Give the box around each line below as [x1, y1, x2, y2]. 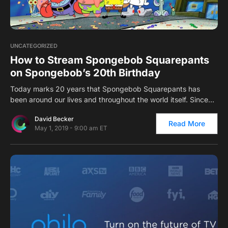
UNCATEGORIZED [10, 42, 58, 49]
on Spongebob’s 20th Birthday [10, 66, 160, 79]
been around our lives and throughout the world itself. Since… [10, 95, 214, 104]
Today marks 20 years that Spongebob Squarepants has [10, 84, 200, 93]
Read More [168, 119, 205, 128]
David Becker [35, 115, 74, 123]
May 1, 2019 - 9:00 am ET [35, 124, 107, 132]
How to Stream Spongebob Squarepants [10, 53, 209, 66]
